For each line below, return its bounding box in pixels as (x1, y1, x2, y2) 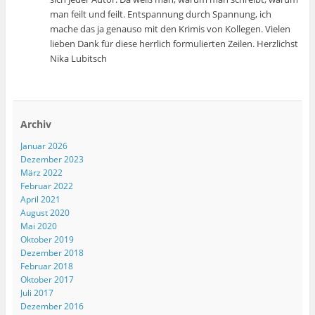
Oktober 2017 (20, 274, 74, 286)
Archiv (20, 117, 51, 131)
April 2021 (20, 193, 60, 206)
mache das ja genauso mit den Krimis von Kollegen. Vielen (50, 22, 291, 35)
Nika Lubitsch (50, 51, 108, 65)
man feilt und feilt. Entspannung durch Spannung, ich (50, 7, 272, 20)
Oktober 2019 (20, 233, 74, 246)
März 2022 (20, 167, 63, 179)
